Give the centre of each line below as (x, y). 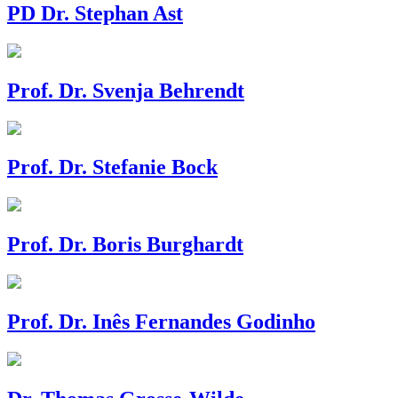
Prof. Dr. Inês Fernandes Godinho (161, 322)
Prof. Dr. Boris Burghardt (125, 245)
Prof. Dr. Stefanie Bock (112, 167)
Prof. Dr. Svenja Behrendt (126, 90)
